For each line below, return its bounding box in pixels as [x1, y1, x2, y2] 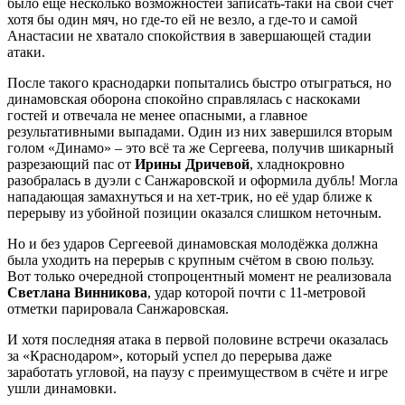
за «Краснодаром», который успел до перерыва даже [7, 347, 332, 363]
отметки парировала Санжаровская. [7, 300, 229, 316]
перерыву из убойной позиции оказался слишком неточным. [7, 204, 381, 221]
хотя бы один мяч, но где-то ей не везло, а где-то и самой [7, 11, 358, 27]
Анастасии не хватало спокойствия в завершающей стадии [7, 27, 372, 43]
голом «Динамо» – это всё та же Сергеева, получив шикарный [7, 139, 394, 155]
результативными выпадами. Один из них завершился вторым [7, 123, 392, 139]
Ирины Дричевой [135, 155, 250, 172]
